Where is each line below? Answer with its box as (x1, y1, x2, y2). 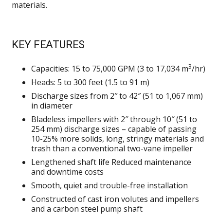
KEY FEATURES (12, 38, 85, 51)
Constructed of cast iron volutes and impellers (31, 194, 199, 205)
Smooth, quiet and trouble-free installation (31, 180, 188, 191)
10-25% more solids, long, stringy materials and (31, 133, 204, 145)
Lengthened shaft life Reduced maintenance (31, 157, 191, 168)
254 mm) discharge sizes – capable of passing (31, 124, 197, 135)
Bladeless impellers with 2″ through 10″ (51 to (31, 114, 197, 125)
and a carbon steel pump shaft (31, 203, 143, 215)
